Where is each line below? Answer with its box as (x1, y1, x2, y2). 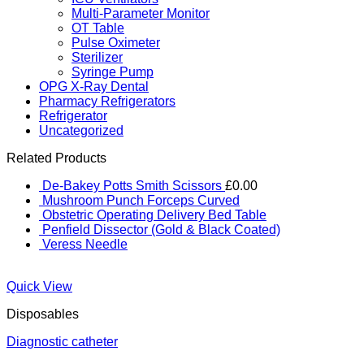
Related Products (6, 151, 106, 165)
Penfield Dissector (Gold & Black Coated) (42, 223, 280, 236)
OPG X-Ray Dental (39, 80, 149, 93)
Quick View (6, 279, 72, 293)
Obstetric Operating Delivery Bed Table (42, 208, 266, 222)
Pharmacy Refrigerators (39, 94, 175, 108)
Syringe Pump (71, 65, 154, 79)
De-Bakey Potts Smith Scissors (42, 179, 222, 193)
